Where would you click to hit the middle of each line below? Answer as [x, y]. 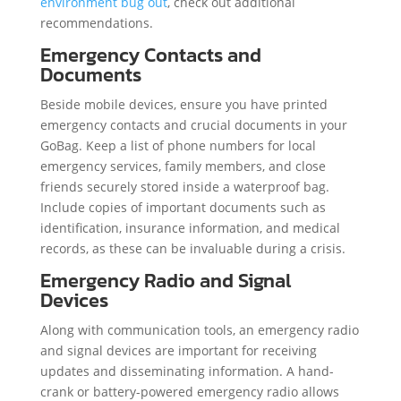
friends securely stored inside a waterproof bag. [184, 187]
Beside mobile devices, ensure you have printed [183, 105]
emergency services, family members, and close [183, 166]
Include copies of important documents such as [183, 208]
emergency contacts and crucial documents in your [193, 125]
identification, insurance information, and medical [190, 228]
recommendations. [96, 23]
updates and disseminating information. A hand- [187, 371]
